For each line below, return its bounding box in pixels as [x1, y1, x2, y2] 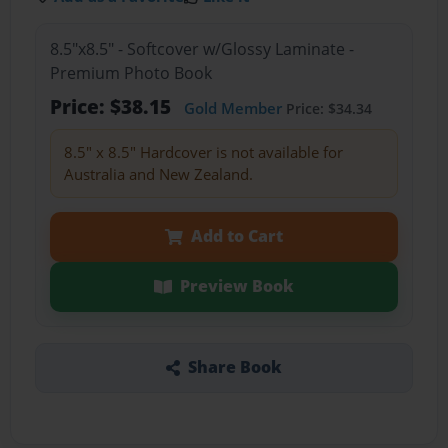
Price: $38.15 [49, 93, 176, 121]
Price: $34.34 [281, 99, 372, 119]
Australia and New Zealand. [63, 164, 253, 185]
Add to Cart [190, 225, 283, 248]
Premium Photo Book [49, 62, 212, 85]
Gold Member [183, 98, 282, 119]
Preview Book [179, 275, 294, 298]
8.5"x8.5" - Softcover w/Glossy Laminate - [49, 38, 354, 61]
